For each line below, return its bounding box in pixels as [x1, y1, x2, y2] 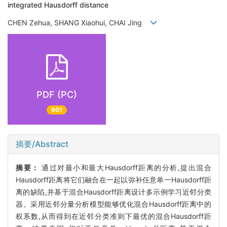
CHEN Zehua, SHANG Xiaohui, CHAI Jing [8, 18, 150, 27]
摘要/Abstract [16, 138, 68, 149]
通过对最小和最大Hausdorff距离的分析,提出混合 [42, 163, 212, 172]
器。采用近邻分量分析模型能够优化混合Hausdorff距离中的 [16, 199, 211, 208]
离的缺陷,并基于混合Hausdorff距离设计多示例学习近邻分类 [16, 187, 211, 196]
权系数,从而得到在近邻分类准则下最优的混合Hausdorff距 [16, 211, 211, 220]
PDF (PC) [36, 89, 77, 100]
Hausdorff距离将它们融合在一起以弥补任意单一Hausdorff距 [16, 175, 211, 184]
